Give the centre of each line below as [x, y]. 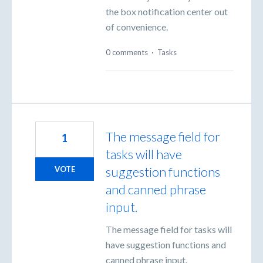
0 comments [127, 52]
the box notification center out [167, 12]
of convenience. [137, 27]
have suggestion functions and [166, 244]
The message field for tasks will [169, 229]
